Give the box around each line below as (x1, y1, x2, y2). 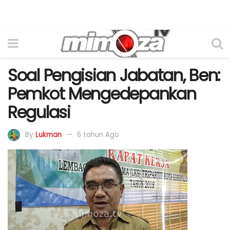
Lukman (35, 129, 62, 140)
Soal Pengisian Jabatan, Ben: (8, 64, 221, 87)
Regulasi (8, 101, 70, 124)
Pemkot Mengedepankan (8, 82, 196, 105)
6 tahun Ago (77, 129, 119, 140)
